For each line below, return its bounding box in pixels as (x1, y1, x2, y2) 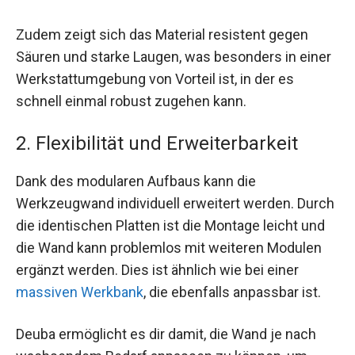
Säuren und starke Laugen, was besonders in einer (16, 48, 331, 65)
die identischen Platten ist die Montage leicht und (16, 216, 325, 234)
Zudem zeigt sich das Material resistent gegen (16, 25, 308, 43)
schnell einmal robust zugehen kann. (16, 92, 246, 109)
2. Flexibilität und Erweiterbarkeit (16, 132, 298, 155)
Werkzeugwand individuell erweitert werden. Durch (16, 194, 334, 212)
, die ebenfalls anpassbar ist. (143, 283, 321, 300)
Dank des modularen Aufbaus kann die (16, 172, 256, 189)
